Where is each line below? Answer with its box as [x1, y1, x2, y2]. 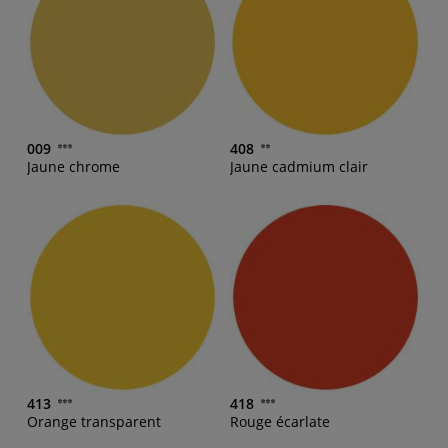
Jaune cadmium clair [230, 156, 368, 176]
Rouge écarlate [230, 411, 330, 431]
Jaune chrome [27, 156, 120, 176]
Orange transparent [27, 411, 161, 431]
